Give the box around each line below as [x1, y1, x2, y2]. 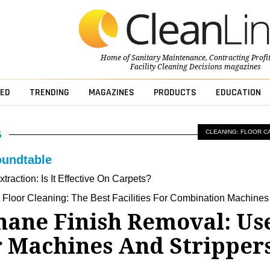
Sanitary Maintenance [131, 54, 206, 63]
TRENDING [29, 86, 69, 99]
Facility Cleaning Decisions [130, 63, 222, 72]
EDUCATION [215, 86, 261, 99]
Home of [100, 54, 131, 63]
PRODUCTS [153, 86, 196, 99]
